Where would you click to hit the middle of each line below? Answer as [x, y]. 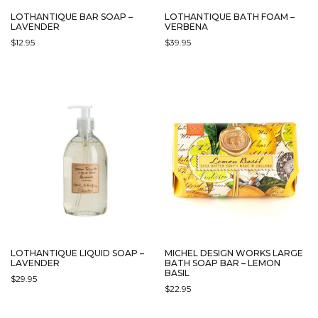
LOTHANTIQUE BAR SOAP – [72, 17]
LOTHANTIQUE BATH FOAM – [230, 17]
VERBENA [187, 27]
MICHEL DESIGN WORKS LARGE [234, 253]
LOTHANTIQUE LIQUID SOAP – [77, 253]
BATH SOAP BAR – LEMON [223, 263]
